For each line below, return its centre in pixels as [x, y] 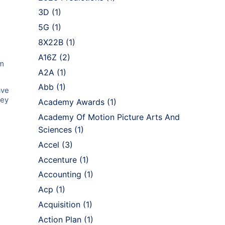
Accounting [60, 175]
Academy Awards [71, 102]
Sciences [55, 129]
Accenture [58, 159]
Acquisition [59, 204]
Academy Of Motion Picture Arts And [109, 117]
